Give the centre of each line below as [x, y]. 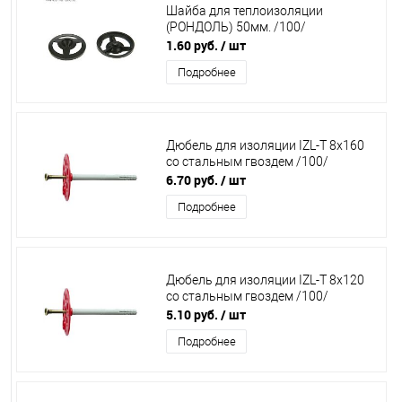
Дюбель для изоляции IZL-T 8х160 [265, 146]
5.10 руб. [192, 315]
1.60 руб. [192, 45]
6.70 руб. [192, 180]
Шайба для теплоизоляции [245, 11]
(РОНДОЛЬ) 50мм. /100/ [236, 27]
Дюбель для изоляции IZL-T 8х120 [265, 280]
